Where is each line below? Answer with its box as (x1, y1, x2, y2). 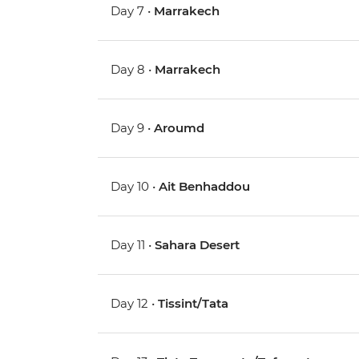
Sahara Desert (155, 237, 240, 253)
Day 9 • (111, 120, 155, 136)
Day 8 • (111, 62, 155, 78)
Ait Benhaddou (159, 179, 251, 195)
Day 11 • (111, 237, 155, 253)
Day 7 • (111, 3, 155, 19)
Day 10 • (111, 179, 159, 195)
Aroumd (154, 120, 205, 136)
